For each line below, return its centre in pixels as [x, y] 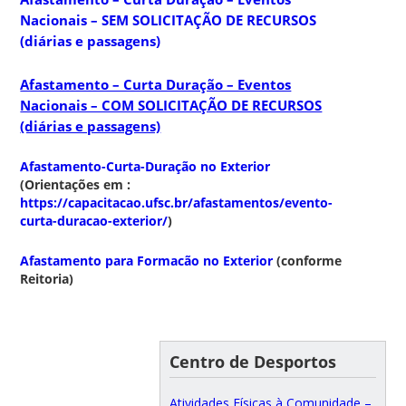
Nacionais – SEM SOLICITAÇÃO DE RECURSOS [169, 19]
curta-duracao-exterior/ [94, 221]
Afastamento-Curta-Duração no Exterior [145, 167]
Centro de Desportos [252, 361]
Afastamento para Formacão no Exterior [147, 260]
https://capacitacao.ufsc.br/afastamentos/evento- [177, 203]
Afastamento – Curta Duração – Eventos [156, 84]
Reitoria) [47, 278]
